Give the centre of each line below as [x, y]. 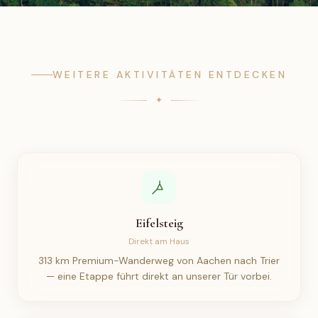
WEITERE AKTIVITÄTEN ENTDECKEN [170, 75]
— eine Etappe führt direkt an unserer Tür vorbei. [159, 276]
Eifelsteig [159, 223]
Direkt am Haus [159, 241]
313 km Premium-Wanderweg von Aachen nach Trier [159, 261]
